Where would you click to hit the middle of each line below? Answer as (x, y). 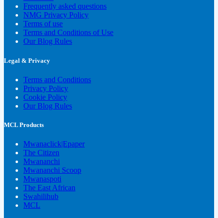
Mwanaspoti (42, 179)
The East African (49, 188)
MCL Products (24, 125)
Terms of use (43, 24)
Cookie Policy (45, 97)
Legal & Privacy (27, 60)
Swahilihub (41, 197)
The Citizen (41, 153)
